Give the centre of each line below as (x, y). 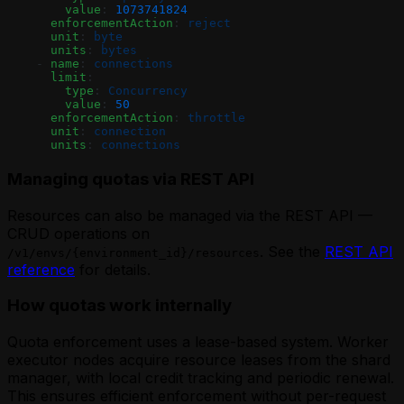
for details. (113, 269)
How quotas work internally (119, 306)
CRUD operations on (78, 233)
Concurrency (148, 91)
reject (209, 23)
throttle (216, 118)
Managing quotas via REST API (131, 179)
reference (41, 269)
